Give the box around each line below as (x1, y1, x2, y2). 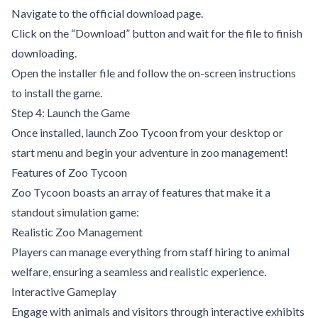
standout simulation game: (11, 204, 139, 219)
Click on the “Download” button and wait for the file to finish (11, 26, 302, 40)
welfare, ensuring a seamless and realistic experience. (11, 264, 266, 278)
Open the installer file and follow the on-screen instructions (11, 65, 296, 79)
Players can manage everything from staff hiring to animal (11, 244, 290, 258)
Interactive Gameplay (11, 284, 116, 298)
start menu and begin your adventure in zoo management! (11, 145, 288, 159)
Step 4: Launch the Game (11, 105, 130, 119)
